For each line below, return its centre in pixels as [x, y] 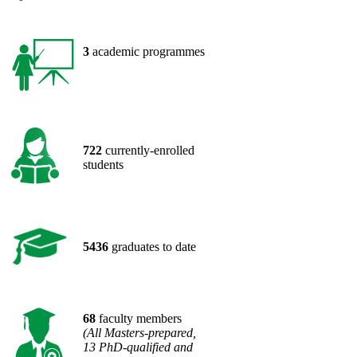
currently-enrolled [148, 150]
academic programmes [147, 51]
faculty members [139, 318]
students [103, 164]
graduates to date [152, 246]
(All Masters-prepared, [139, 332]
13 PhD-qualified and [138, 347]
